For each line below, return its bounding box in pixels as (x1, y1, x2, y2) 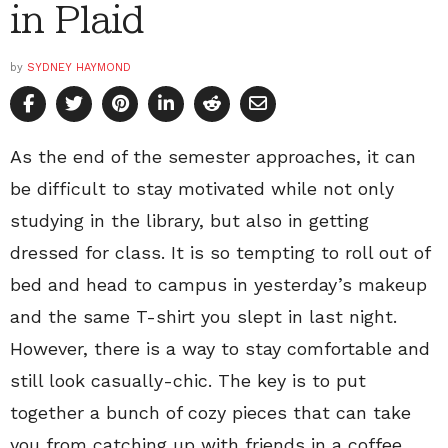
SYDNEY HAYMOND (27, 61, 131, 75)
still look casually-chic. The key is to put (10, 370, 366, 392)
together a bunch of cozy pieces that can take (10, 402, 411, 424)
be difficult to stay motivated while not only (10, 178, 394, 200)
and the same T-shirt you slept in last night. (10, 306, 397, 328)
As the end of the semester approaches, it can (10, 146, 416, 168)
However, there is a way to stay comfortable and (10, 338, 430, 360)
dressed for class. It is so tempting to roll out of (10, 242, 430, 264)
